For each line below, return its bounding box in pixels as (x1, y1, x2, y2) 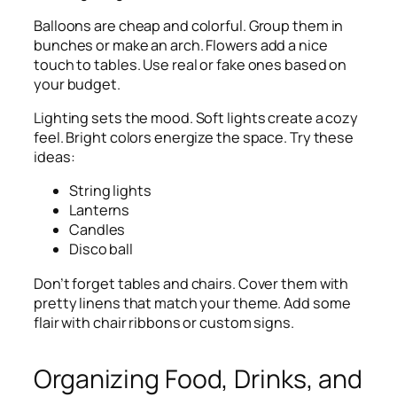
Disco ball (69, 239, 133, 260)
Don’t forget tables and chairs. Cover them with (34, 273, 349, 293)
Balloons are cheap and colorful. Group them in (34, 15, 344, 35)
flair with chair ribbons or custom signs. (34, 312, 294, 332)
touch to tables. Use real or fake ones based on (34, 54, 347, 74)
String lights (69, 181, 152, 201)
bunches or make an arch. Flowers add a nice (34, 35, 328, 55)
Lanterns (69, 200, 130, 221)
